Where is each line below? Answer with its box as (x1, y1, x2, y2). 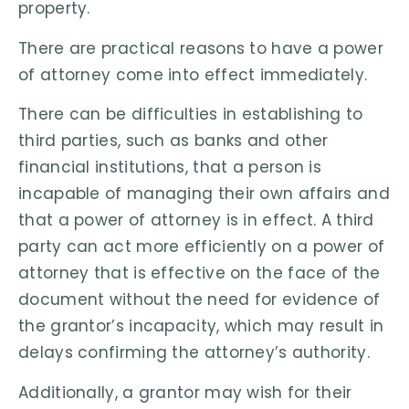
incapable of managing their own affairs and (18, 183, 390, 205)
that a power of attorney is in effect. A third (18, 209, 374, 232)
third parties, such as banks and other (18, 130, 329, 152)
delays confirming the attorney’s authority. (18, 341, 370, 364)
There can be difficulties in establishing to (18, 103, 363, 126)
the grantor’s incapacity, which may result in (18, 315, 384, 338)
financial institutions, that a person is (18, 156, 321, 179)
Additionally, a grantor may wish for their (18, 381, 352, 404)
